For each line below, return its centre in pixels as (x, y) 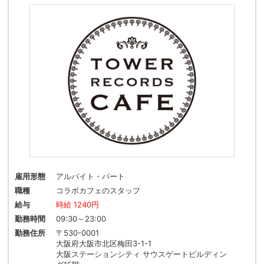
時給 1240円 (78, 205)
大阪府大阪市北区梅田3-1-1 (104, 244)
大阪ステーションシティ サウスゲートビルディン (142, 254)
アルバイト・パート (91, 176)
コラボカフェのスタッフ (98, 191)
